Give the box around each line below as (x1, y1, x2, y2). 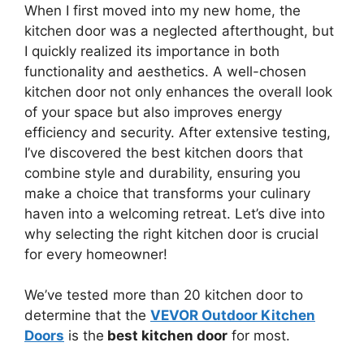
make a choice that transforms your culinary (24, 184, 310, 201)
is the (64, 327, 104, 344)
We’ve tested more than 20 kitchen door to (24, 287, 303, 304)
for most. (227, 327, 290, 344)
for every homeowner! (24, 245, 167, 262)
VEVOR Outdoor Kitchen (150, 307, 315, 324)
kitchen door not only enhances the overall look (24, 83, 332, 100)
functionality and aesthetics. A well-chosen (24, 63, 306, 80)
